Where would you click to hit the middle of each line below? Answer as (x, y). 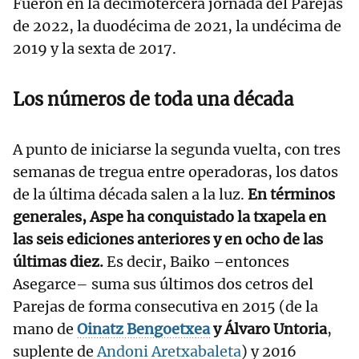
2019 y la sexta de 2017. (95, 49)
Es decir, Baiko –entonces (196, 262)
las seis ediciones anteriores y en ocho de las (168, 240)
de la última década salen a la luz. (129, 195)
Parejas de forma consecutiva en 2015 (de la (165, 307)
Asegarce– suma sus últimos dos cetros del (163, 284)
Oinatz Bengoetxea (143, 329)
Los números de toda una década (153, 100)
